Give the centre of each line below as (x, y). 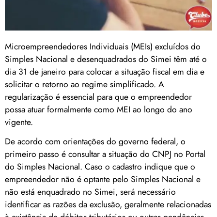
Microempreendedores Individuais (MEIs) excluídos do (103, 46)
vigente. (19, 122)
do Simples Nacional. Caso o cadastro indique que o (100, 167)
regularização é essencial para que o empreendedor (98, 97)
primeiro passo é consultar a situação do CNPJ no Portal (105, 154)
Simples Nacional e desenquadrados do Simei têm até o (106, 59)
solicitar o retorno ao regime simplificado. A (85, 84)
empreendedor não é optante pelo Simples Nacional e (103, 179)
